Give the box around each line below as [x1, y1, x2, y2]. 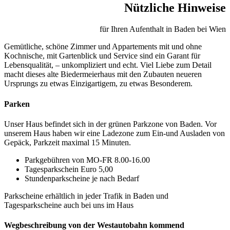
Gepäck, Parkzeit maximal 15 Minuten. [4, 138, 131, 147]
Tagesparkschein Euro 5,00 [25, 164, 113, 174]
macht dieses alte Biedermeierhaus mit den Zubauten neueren [4, 70, 202, 79]
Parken [4, 99, 30, 108]
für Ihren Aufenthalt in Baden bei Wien [100, 25, 226, 34]
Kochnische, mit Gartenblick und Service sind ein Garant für [4, 51, 200, 61]
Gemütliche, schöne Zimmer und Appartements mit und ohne [4, 42, 202, 51]
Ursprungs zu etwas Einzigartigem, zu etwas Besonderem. [4, 79, 193, 88]
